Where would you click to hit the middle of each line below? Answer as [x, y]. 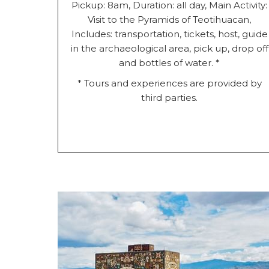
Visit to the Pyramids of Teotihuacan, [170, 19]
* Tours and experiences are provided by [169, 83]
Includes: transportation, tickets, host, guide [169, 34]
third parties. [170, 97]
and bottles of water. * [170, 62]
